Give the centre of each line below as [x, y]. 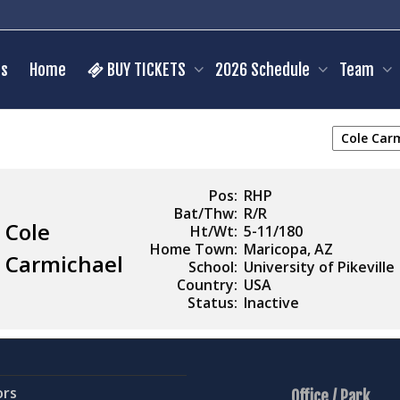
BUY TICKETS [146, 70]
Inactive [271, 303]
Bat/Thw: [206, 213]
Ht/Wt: [214, 231]
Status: [212, 303]
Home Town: [194, 249]
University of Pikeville [319, 267]
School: [213, 267]
